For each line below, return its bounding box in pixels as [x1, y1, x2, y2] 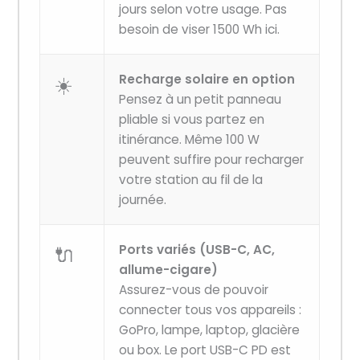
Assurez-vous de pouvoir [119, 281, 269, 299]
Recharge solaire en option [119, 71, 296, 88]
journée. [119, 191, 167, 209]
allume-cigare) [119, 261, 219, 279]
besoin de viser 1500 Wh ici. [119, 21, 280, 39]
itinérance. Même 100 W [119, 131, 260, 149]
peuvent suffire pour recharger [119, 151, 305, 169]
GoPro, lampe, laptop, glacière [119, 321, 301, 339]
